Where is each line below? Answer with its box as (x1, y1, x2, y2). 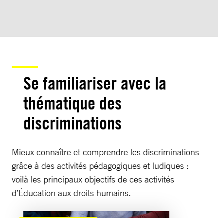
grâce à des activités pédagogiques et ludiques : (12, 160, 189, 171)
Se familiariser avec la (23, 72, 166, 94)
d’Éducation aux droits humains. (12, 187, 131, 198)
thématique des (23, 92, 122, 114)
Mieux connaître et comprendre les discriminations (12, 146, 199, 157)
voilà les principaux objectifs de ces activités (12, 173, 174, 184)
